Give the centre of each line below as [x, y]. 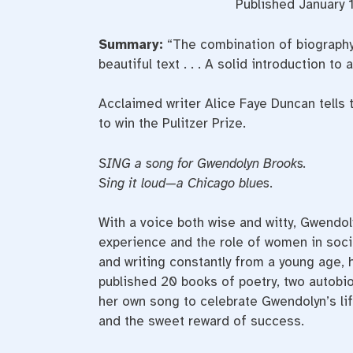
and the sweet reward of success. [201, 321]
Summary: [130, 44]
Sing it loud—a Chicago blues [184, 183]
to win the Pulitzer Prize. [172, 124]
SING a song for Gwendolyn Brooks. [202, 163]
